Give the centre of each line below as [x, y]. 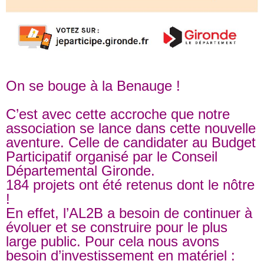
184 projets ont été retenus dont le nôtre [130, 185]
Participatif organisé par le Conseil [112, 157]
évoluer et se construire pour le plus [117, 227]
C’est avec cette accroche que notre [118, 114]
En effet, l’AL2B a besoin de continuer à [129, 213]
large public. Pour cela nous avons [113, 242]
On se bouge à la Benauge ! [93, 86]
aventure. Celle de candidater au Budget [131, 143]
